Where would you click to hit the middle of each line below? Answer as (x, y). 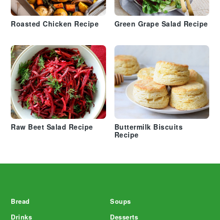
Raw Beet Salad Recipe (52, 128)
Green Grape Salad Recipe (161, 25)
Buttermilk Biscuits (148, 128)
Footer (31, 182)
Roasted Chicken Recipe (55, 25)
